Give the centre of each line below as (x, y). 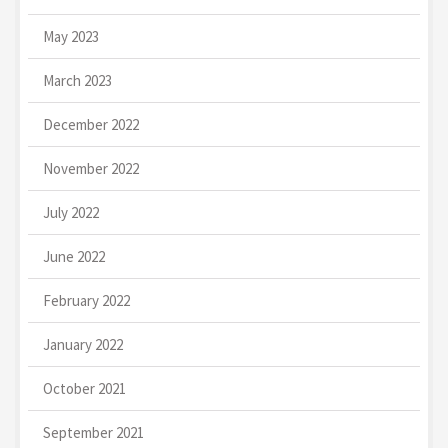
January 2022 (83, 344)
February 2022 (86, 300)
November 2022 (91, 168)
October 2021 (84, 388)
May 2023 (71, 36)
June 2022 (74, 256)
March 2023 (77, 80)
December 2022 (91, 124)
